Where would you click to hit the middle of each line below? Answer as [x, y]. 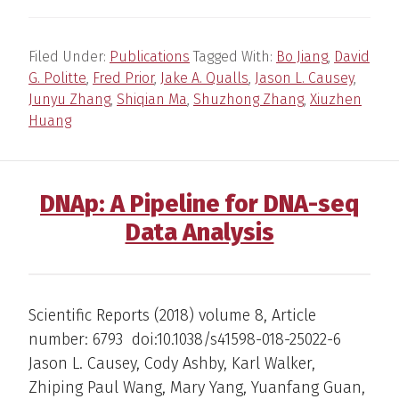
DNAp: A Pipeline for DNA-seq [199, 204]
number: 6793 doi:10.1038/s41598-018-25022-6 [185, 339]
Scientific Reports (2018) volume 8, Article [172, 315]
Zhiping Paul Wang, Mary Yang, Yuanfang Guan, [197, 387]
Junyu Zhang [69, 99]
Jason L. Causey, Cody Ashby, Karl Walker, [172, 363]
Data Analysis [199, 232]
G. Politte [57, 77]
